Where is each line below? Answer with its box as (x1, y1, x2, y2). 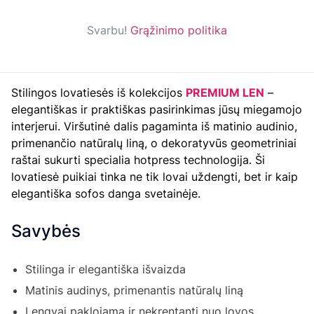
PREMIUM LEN (186, 86, 264, 100)
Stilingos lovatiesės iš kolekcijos (11, 86, 186, 100)
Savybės (11, 221, 81, 242)
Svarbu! (87, 23, 130, 38)
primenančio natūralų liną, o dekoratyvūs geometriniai (11, 136, 296, 151)
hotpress (134, 153, 180, 168)
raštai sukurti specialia (11, 153, 134, 168)
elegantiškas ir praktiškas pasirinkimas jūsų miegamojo (11, 102, 302, 117)
